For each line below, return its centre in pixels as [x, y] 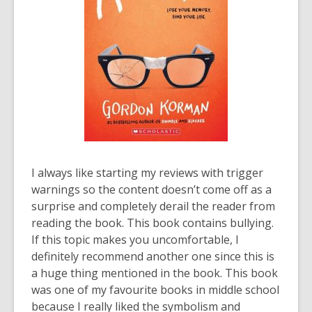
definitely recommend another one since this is [153, 256]
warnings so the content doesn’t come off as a [151, 189]
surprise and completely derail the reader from [153, 206]
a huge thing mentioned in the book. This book [155, 273]
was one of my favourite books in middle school [155, 290]
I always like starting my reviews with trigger [147, 173]
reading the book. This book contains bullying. [153, 223]
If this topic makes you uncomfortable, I [135, 240]
